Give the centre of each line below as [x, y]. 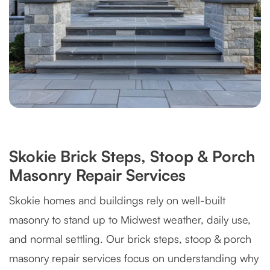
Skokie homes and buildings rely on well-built [117, 200]
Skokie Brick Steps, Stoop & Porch [132, 156]
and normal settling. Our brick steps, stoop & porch [130, 239]
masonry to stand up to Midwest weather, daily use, [130, 219]
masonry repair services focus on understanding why [134, 258]
